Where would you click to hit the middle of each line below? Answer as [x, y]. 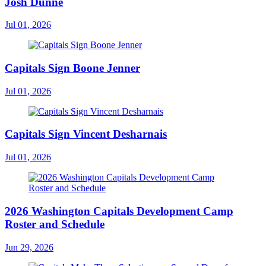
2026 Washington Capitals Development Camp [119, 211]
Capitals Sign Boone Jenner [72, 68]
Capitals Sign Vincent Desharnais [86, 134]
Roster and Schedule [55, 224]
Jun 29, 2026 [29, 247]
